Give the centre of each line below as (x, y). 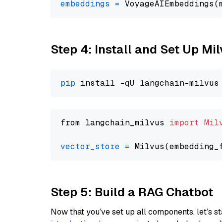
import (184, 123)
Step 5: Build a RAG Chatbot (132, 192)
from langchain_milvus (115, 123)
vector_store (90, 146)
